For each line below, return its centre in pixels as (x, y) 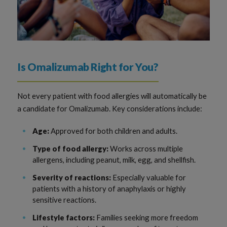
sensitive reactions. (65, 199)
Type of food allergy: (71, 148)
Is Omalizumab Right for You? (88, 67)
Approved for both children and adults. (113, 130)
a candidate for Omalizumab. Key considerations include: (110, 108)
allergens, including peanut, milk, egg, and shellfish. (114, 159)
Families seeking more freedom (147, 217)
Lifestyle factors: (64, 217)
